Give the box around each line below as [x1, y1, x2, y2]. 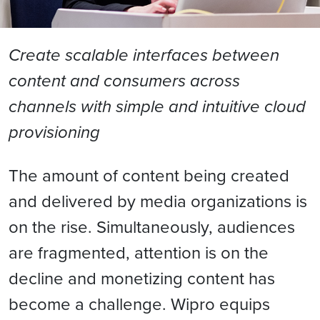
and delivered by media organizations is [9, 189, 307, 213]
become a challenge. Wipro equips [9, 291, 270, 316]
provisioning [9, 119, 100, 145]
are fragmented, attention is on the [9, 240, 269, 264]
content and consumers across [9, 68, 240, 94]
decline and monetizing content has [9, 266, 275, 290]
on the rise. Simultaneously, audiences [9, 214, 295, 239]
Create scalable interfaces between [9, 42, 279, 68]
